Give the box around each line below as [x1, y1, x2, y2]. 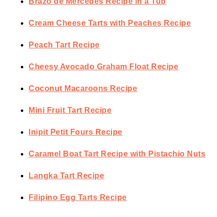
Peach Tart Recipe [29, 41, 100, 49]
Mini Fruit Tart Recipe [29, 106, 112, 115]
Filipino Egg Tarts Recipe [29, 193, 127, 202]
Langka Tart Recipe [29, 171, 105, 180]
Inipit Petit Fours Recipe [29, 128, 123, 137]
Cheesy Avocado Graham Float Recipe [29, 62, 179, 71]
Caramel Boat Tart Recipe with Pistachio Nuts [29, 150, 206, 158]
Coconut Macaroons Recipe [29, 84, 138, 93]
